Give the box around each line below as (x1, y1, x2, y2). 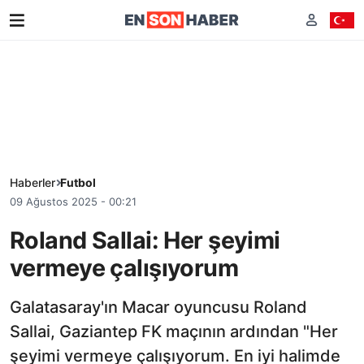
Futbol (60, 175, 96, 189)
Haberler (10, 175, 55, 189)
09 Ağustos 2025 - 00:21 (10, 195, 136, 208)
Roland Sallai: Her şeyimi (10, 225, 280, 254)
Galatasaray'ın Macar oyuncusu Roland (10, 297, 307, 317)
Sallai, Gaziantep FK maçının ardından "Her (10, 321, 338, 341)
